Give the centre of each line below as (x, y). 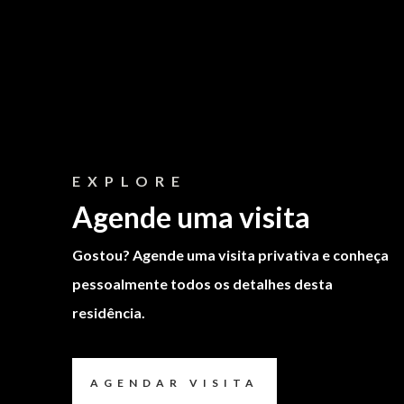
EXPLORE (129, 181)
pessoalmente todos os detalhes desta (202, 284)
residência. (108, 313)
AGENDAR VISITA (174, 383)
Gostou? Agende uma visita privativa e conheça (230, 255)
